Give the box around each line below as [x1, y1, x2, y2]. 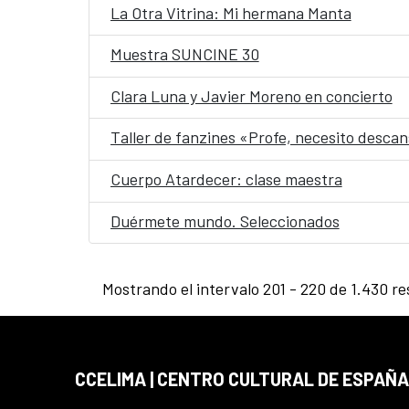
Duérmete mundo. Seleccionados [110, 210, 340, 231]
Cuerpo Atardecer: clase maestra [110, 169, 342, 190]
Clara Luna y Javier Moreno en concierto [110, 85, 393, 106]
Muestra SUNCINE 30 [110, 44, 259, 65]
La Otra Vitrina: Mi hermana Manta [110, 2, 351, 23]
